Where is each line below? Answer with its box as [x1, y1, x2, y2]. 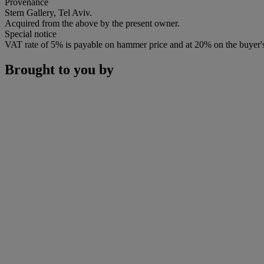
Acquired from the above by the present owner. [5, 18, 180, 28]
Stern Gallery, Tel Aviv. [5, 7, 92, 18]
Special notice [5, 28, 57, 39]
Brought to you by [5, 61, 114, 77]
